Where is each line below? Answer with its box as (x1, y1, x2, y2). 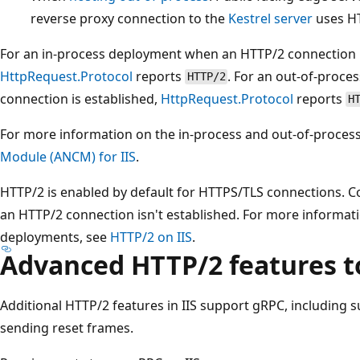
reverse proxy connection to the (31, 9, 228, 27)
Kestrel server (228, 9, 313, 27)
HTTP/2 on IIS (110, 227, 192, 246)
